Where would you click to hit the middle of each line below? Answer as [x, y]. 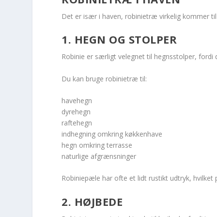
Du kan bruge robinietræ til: [104, 78]
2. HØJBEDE [92, 201]
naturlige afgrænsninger [99, 156]
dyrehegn [76, 111]
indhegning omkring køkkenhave [112, 134]
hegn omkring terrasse [97, 145]
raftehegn [77, 123]
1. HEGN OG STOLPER [119, 39]
